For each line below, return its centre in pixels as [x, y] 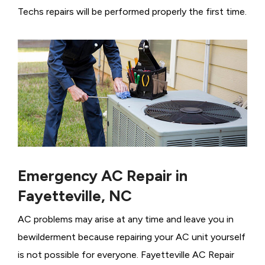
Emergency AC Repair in [103, 175]
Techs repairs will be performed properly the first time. [132, 11]
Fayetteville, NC [75, 195]
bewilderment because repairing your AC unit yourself [132, 237]
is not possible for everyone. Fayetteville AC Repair [126, 254]
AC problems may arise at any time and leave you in [126, 219]
